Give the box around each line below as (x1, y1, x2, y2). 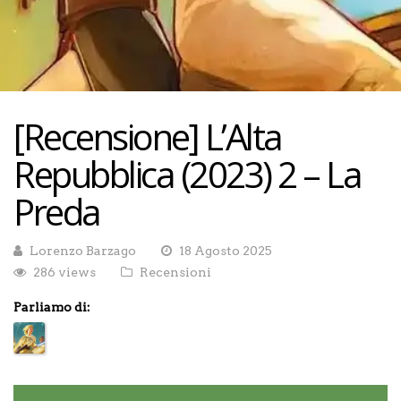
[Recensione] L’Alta (13, 112, 282, 161)
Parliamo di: (13, 300, 90, 314)
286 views (33, 265, 96, 279)
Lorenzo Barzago (30, 243, 136, 258)
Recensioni (140, 265, 211, 279)
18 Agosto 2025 (179, 243, 272, 258)
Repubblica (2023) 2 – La (13, 149, 361, 199)
